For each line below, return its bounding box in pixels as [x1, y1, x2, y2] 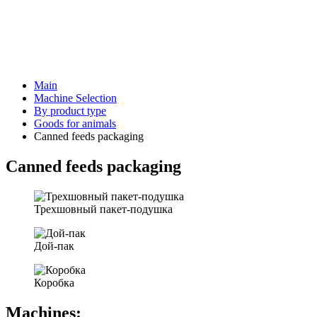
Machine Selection [34, 92, 117, 104]
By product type [34, 105, 106, 117]
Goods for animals [34, 117, 116, 129]
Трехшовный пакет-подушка [34, 202, 173, 215]
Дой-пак [34, 239, 74, 252]
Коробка [34, 276, 74, 289]
